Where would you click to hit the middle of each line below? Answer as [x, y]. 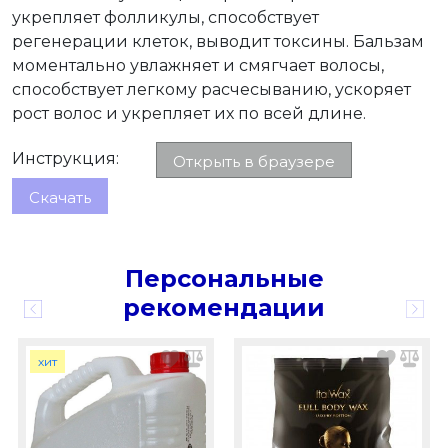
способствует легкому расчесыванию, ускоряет [211, 89]
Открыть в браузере [254, 161]
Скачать [60, 197]
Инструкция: [65, 159]
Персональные [224, 278]
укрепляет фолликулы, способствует [165, 17]
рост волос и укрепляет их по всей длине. [189, 113]
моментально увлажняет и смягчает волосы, [198, 65]
